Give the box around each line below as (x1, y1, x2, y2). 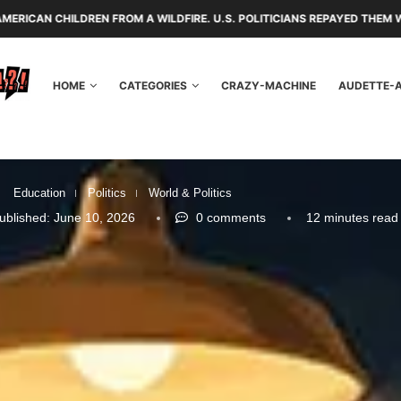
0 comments (192, 210, 266, 225)
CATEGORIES (119, 78, 187, 92)
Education (13, 186, 65, 200)
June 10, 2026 (49, 210, 135, 225)
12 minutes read (302, 210, 398, 225)
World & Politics (149, 186, 232, 200)
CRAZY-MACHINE (221, 78, 316, 92)
